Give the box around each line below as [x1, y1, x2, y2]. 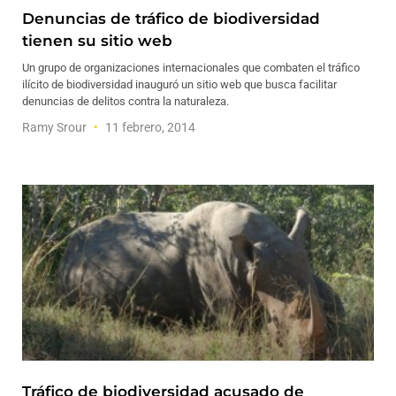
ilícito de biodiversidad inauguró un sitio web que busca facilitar [22, 78, 337, 91]
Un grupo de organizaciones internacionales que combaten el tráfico [22, 61, 360, 74]
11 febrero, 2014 [103, 120, 195, 134]
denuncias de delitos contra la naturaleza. [22, 95, 229, 108]
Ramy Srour [22, 120, 89, 134]
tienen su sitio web [22, 32, 172, 49]
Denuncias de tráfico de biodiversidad [22, 10, 320, 27]
